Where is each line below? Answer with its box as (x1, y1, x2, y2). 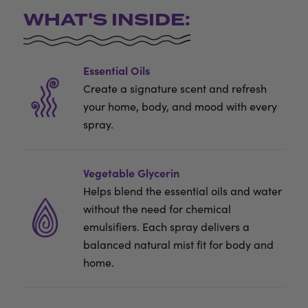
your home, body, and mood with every (83, 98, 278, 114)
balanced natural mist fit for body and (83, 236, 274, 252)
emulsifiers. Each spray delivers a (83, 219, 250, 234)
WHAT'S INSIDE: (23, 8, 190, 33)
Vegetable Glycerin (83, 165, 180, 181)
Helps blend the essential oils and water (83, 183, 283, 199)
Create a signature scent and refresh (83, 80, 267, 96)
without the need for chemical (83, 201, 232, 217)
